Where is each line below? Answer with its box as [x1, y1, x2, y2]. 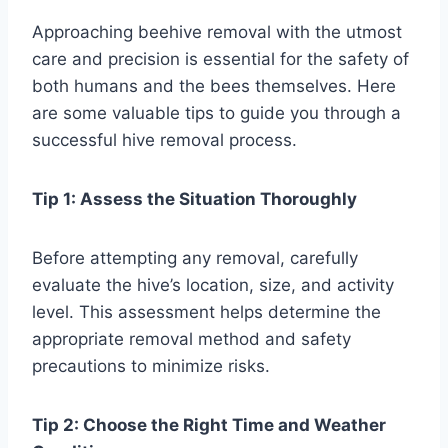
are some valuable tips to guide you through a [32, 102, 401, 123]
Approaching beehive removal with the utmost [32, 21, 402, 42]
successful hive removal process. [32, 129, 297, 150]
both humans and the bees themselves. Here [32, 75, 396, 96]
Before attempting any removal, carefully [32, 247, 358, 268]
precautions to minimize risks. [32, 355, 270, 376]
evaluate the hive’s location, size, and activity [32, 274, 394, 295]
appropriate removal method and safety [32, 328, 351, 349]
